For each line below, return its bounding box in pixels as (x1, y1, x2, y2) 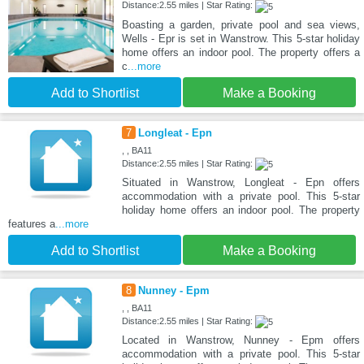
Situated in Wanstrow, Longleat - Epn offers (121, 175, 360, 188)
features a (8, 217, 55, 230)
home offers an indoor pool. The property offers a (121, 45, 360, 58)
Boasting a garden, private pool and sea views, (121, 18, 360, 31)
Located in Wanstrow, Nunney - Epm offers (121, 333, 360, 346)
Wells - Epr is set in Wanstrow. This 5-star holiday (121, 32, 360, 45)
